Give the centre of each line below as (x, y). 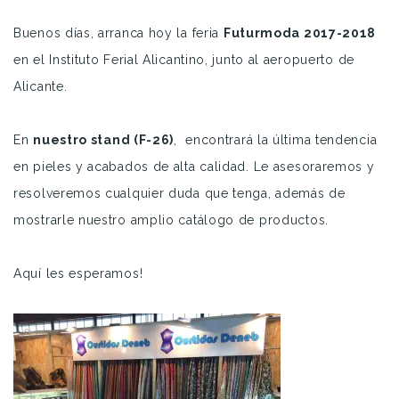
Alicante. (41, 86)
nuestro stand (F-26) (104, 139)
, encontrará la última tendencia (276, 139)
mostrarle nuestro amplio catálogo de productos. (171, 220)
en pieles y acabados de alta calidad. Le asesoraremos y (194, 166)
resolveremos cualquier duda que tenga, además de (179, 193)
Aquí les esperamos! (78, 273)
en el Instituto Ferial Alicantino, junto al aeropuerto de (184, 59)
